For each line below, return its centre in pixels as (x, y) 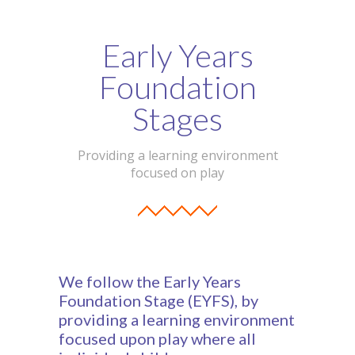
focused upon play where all (157, 339)
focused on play (177, 173)
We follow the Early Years (150, 282)
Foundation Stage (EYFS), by (158, 301)
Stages (177, 119)
